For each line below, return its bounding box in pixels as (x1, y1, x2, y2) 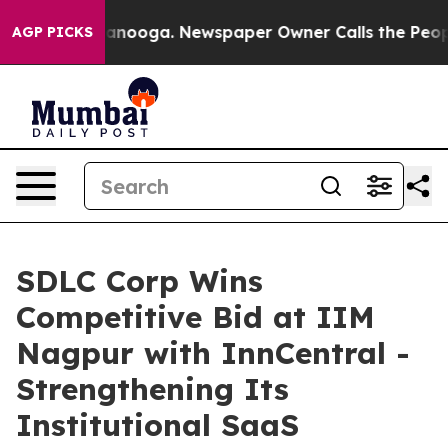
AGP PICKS (12, 23, 93, 41)
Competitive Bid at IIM (16, 298, 375, 336)
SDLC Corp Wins (16, 262, 263, 300)
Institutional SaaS (16, 406, 299, 444)
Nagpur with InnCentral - (16, 334, 410, 372)
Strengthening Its (16, 370, 289, 408)
